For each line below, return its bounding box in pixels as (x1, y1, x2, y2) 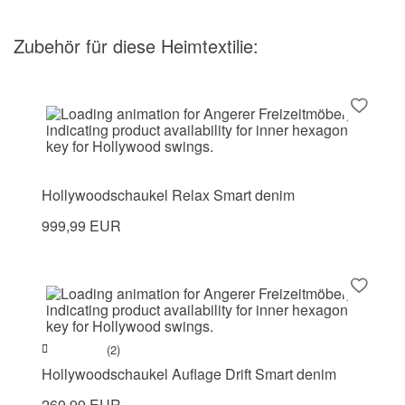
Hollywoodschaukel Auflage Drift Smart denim (42, 363, 336, 385)
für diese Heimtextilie (86, 33, 253, 60)
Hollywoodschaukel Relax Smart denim (42, 184, 295, 206)
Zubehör (14, 33, 86, 60)
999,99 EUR (42, 215, 121, 237)
